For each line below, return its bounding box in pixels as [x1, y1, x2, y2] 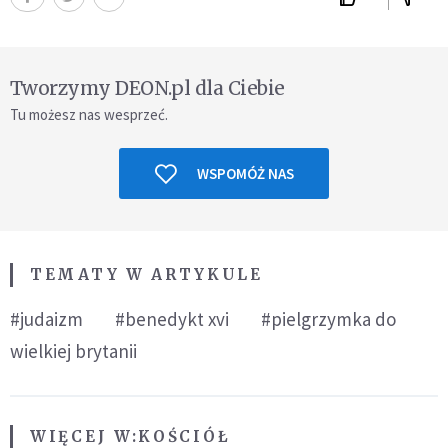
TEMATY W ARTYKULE [30, 265, 263, 285]
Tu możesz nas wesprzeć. [10, 105, 168, 125]
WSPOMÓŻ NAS [196, 164, 294, 184]
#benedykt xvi [115, 307, 229, 332]
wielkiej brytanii [10, 339, 137, 364]
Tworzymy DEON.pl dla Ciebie [10, 76, 285, 101]
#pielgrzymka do [261, 307, 396, 332]
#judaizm [10, 307, 83, 332]
